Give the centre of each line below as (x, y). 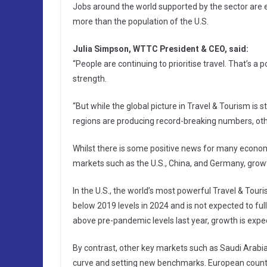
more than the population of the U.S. (141, 22)
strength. (90, 79)
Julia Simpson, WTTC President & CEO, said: (161, 49)
